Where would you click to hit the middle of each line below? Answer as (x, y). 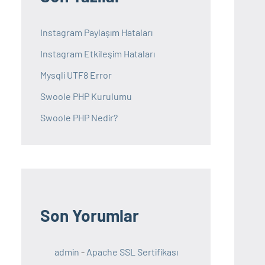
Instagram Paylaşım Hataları (96, 33)
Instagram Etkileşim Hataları (98, 54)
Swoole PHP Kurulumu (86, 96)
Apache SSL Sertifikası (132, 252)
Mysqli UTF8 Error (76, 75)
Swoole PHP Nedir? (79, 118)
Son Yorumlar (90, 216)
